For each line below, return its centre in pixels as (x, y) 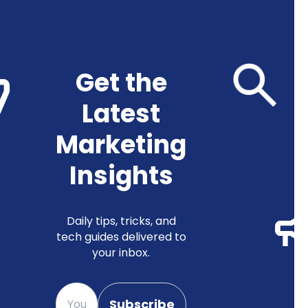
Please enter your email (119, 289)
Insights (121, 175)
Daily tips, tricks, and (121, 221)
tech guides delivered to (121, 236)
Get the (121, 82)
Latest (121, 113)
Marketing (121, 144)
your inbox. (121, 252)
